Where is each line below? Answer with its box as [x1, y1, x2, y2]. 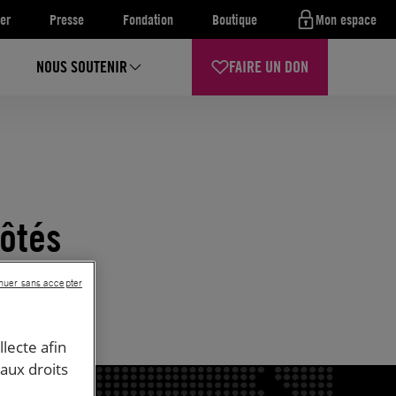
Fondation [123, 11, 173, 28]
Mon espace [316, 11, 377, 28]
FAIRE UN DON [229, 57, 309, 77]
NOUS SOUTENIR [36, 57, 128, 77]
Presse [49, 11, 84, 28]
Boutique [212, 11, 257, 28]
